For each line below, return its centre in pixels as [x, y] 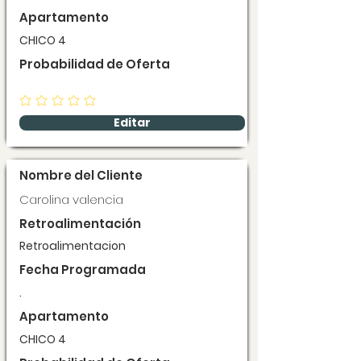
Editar [132, 122]
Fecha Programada [83, 269]
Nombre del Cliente [81, 175]
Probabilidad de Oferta [95, 64]
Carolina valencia [71, 199]
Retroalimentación [80, 223]
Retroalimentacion [73, 245]
